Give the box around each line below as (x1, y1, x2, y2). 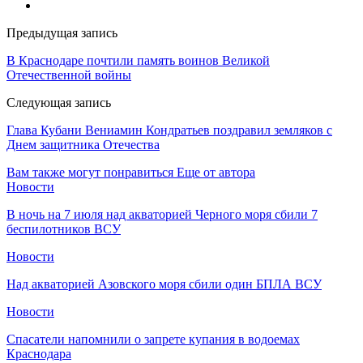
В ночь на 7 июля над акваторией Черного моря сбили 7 (6, 207, 318, 221)
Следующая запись (6, 95, 111, 109)
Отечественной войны (6, 67, 131, 82)
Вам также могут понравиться (6, 164, 173, 179)
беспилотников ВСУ (6, 221, 121, 236)
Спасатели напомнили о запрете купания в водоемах (6, 331, 300, 346)
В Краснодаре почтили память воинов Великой (6, 53, 270, 67)
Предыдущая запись (6, 25, 117, 40)
